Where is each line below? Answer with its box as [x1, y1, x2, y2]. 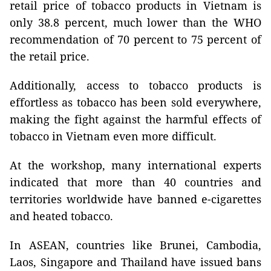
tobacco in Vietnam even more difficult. [10, 128, 217, 143]
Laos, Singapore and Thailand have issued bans [10, 254, 261, 269]
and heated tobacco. [10, 208, 113, 223]
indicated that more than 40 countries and [10, 174, 261, 189]
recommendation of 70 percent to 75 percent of [10, 31, 261, 47]
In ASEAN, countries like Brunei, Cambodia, [10, 237, 261, 252]
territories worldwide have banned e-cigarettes [10, 191, 261, 206]
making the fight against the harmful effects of [10, 111, 261, 126]
